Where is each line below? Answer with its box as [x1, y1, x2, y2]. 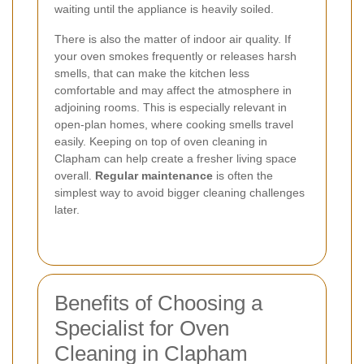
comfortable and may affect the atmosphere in [54, 84, 292, 97]
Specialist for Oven [54, 316, 229, 341]
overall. [54, 169, 95, 183]
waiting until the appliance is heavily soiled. [54, 2, 274, 16]
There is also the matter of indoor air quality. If [54, 32, 291, 46]
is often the [213, 169, 273, 183]
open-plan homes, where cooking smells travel [54, 118, 293, 132]
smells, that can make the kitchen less [54, 67, 249, 80]
